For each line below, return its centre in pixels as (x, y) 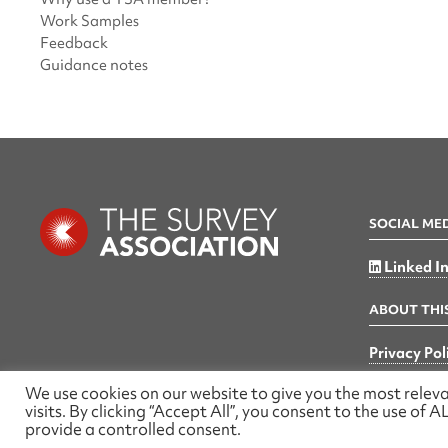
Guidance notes (94, 65)
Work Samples (90, 21)
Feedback (74, 43)
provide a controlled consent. (133, 429)
